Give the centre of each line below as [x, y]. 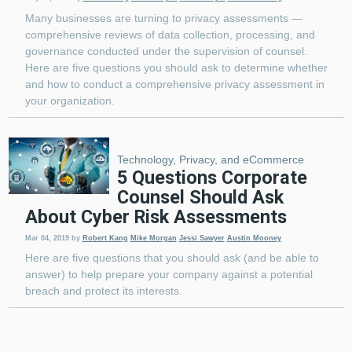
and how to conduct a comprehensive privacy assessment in [174, 84]
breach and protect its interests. [103, 291]
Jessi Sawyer [202, 238]
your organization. [70, 101]
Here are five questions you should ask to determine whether [176, 68]
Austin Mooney [254, 238]
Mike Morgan [153, 238]
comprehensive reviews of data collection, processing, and [170, 35]
